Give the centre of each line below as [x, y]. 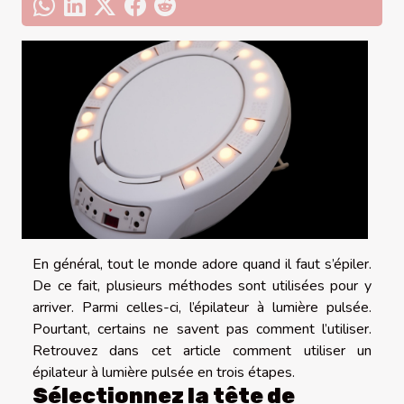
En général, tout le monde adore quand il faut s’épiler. [202, 264]
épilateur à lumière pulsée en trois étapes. [164, 372]
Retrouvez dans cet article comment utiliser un [202, 350]
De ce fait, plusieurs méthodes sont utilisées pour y [202, 285]
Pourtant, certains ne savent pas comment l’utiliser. [202, 329]
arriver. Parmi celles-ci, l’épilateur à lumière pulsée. [202, 307]
